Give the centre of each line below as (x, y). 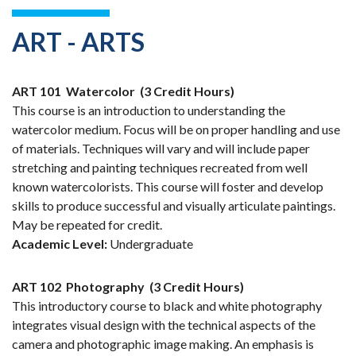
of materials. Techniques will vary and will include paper (161, 149)
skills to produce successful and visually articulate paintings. (174, 206)
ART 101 (37, 91)
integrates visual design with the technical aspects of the (164, 325)
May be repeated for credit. (87, 225)
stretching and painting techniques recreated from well (160, 168)
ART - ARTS (78, 42)
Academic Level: (60, 244)
